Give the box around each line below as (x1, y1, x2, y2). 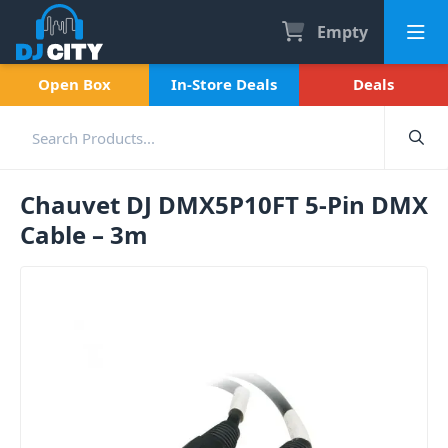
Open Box (38, 74, 112, 94)
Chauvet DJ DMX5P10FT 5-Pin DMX (20, 188, 428, 221)
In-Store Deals (170, 74, 277, 94)
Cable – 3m (20, 218, 148, 251)
